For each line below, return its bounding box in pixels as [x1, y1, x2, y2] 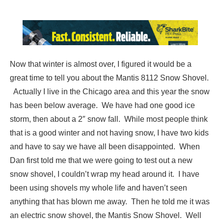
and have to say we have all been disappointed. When [10, 142, 200, 151]
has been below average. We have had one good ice [10, 101, 195, 110]
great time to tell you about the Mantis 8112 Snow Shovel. [10, 74, 209, 82]
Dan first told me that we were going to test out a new [10, 156, 192, 165]
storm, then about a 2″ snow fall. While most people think [10, 115, 208, 124]
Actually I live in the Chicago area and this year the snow [10, 87, 210, 96]
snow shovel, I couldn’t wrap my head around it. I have [10, 170, 199, 179]
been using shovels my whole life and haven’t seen [10, 184, 187, 192]
